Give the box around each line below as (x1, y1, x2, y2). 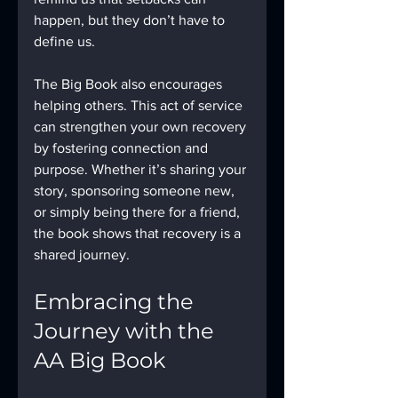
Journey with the (34, 317, 219, 344)
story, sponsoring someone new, (34, 182, 238, 198)
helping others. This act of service (34, 97, 246, 113)
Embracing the (34, 288, 199, 314)
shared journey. (34, 246, 130, 262)
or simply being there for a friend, (34, 203, 243, 219)
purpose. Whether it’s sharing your (34, 161, 250, 177)
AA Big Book (34, 346, 165, 373)
